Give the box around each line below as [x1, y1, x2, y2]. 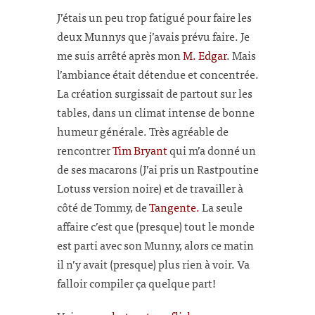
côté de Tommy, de [57, 197, 149, 216]
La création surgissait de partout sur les [57, 83, 252, 102]
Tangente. [149, 197, 200, 216]
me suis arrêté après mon [57, 45, 183, 64]
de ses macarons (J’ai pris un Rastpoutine [57, 159, 259, 178]
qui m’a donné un [167, 140, 256, 159]
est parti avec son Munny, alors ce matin [57, 235, 254, 254]
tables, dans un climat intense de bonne [57, 102, 255, 121]
